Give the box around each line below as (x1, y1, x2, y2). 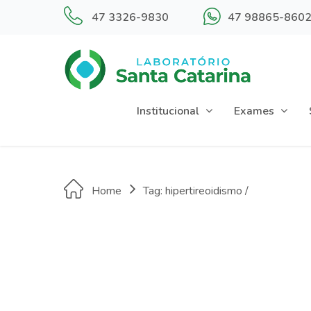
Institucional (137, 103, 199, 119)
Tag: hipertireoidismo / (143, 183, 249, 199)
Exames (234, 103, 274, 119)
